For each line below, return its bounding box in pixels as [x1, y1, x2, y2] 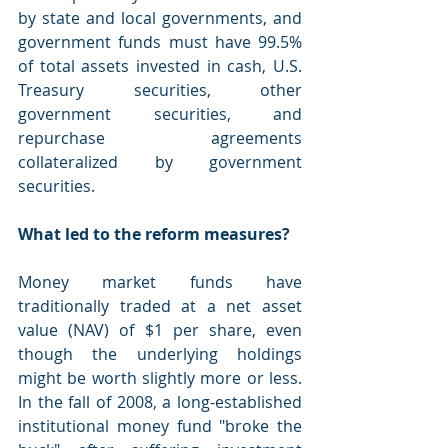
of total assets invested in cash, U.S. [18, 55, 302, 77]
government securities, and [18, 103, 302, 125]
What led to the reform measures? [18, 223, 290, 245]
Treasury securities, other [18, 79, 302, 101]
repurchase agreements [18, 127, 302, 149]
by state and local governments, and [18, 7, 302, 29]
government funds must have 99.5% [18, 31, 302, 53]
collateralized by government [18, 151, 302, 173]
